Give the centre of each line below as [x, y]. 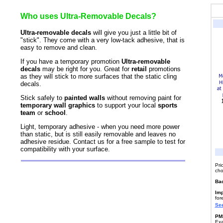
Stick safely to [42, 98]
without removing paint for [143, 98]
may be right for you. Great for [86, 69]
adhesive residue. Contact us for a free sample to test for [103, 142]
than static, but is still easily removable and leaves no [98, 134]
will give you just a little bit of [134, 33]
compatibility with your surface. [65, 149]
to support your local [126, 106]
